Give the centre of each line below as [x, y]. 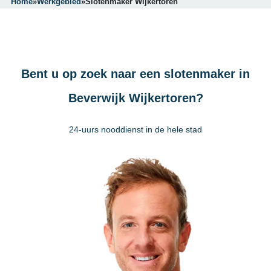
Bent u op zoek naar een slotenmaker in [135, 74]
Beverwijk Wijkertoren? [135, 98]
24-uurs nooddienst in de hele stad [135, 129]
